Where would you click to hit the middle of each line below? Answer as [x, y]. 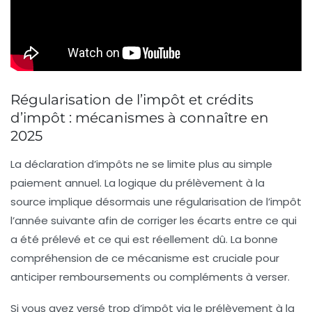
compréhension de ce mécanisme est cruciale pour [145, 258]
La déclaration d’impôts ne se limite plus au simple [141, 164]
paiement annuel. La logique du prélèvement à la [138, 183]
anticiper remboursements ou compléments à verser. [150, 277]
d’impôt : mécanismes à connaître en [140, 118]
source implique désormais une [93, 202]
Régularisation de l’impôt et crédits [132, 100]
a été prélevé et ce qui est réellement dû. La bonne [144, 240]
